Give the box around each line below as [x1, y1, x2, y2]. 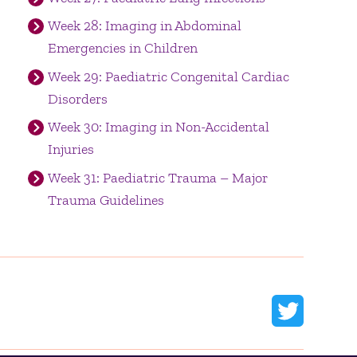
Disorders [47, 89, 108, 108]
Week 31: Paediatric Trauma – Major [47, 168, 268, 186]
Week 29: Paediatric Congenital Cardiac [47, 67, 289, 85]
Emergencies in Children [47, 39, 198, 57]
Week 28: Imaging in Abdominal [47, 17, 241, 35]
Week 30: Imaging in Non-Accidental [47, 118, 269, 136]
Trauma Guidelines [47, 190, 164, 209]
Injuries [47, 140, 94, 159]
